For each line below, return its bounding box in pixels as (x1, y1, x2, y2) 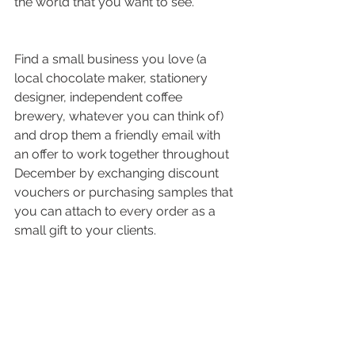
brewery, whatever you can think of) (14, 108, 227, 124)
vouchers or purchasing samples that (14, 184, 236, 200)
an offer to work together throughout (14, 146, 232, 162)
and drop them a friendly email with (14, 127, 223, 143)
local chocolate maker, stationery (14, 70, 211, 86)
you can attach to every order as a (14, 203, 219, 219)
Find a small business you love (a (14, 51, 210, 67)
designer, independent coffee (14, 89, 185, 105)
